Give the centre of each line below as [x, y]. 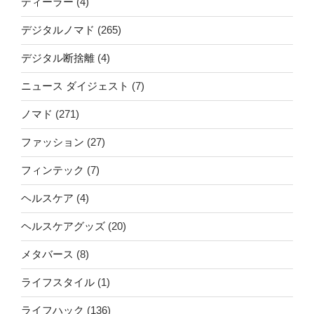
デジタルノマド [58, 30]
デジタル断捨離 [58, 58]
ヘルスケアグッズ [63, 226]
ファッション [53, 142]
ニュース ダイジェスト [75, 86]
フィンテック [53, 170]
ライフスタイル [58, 282]
